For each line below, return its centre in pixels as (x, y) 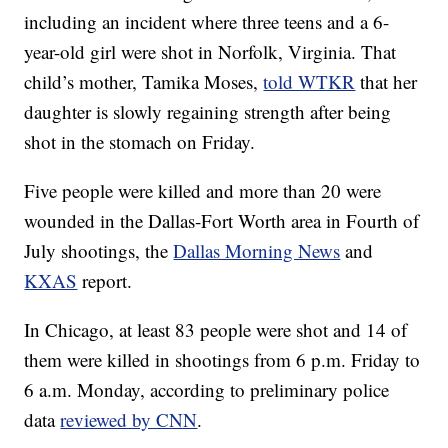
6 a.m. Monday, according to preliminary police (207, 390)
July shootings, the (99, 251)
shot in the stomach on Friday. (140, 142)
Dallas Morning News (257, 251)
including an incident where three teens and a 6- (207, 22)
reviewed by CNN (129, 420)
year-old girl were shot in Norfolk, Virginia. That (210, 52)
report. (105, 281)
